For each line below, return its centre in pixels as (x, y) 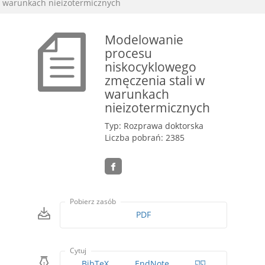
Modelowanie (144, 39)
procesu (129, 53)
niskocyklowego (151, 67)
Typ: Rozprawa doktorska (154, 126)
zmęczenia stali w (155, 80)
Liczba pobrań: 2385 (145, 138)
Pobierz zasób (93, 202)
